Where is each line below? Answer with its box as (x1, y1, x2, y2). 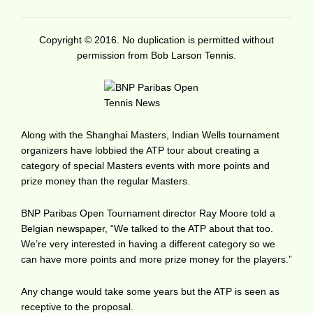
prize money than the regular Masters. (21, 175, 190, 187)
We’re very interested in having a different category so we (21, 238, 275, 249)
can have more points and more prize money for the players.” (21, 253, 292, 265)
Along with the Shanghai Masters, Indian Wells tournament (21, 129, 279, 140)
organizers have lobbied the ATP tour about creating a (21, 144, 259, 156)
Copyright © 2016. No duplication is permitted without (39, 34, 274, 45)
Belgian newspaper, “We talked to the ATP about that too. (21, 222, 273, 234)
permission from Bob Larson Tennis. (77, 49, 236, 61)
